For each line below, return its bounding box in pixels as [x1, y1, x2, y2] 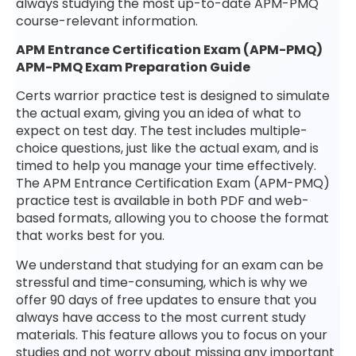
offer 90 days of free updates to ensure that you [16, 290, 316, 309]
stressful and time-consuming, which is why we [16, 273, 308, 292]
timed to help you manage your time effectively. [16, 157, 316, 176]
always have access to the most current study [16, 308, 306, 327]
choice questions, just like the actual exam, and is [16, 139, 319, 158]
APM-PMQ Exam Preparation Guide [16, 57, 250, 76]
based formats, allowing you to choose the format [16, 209, 329, 228]
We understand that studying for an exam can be [16, 255, 323, 274]
